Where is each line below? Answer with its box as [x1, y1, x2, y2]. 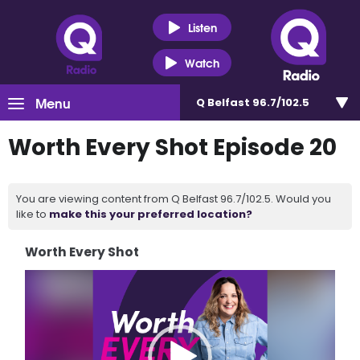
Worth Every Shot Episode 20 [8, 132, 337, 163]
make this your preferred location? [49, 207, 252, 222]
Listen [187, 18, 217, 36]
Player [24, 284, 58, 300]
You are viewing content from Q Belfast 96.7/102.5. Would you [16, 191, 331, 207]
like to [16, 207, 49, 222]
